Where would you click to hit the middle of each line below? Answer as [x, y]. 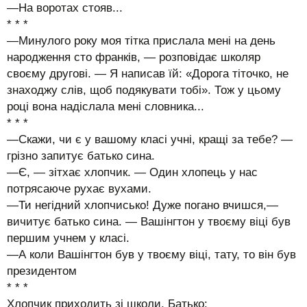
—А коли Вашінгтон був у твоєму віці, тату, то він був [151, 254]
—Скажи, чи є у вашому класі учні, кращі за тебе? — [150, 139]
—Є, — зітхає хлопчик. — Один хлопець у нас [132, 172]
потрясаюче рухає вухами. [79, 188]
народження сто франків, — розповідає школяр [134, 57]
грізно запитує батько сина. [81, 156]
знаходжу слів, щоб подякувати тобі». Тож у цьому [144, 90]
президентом [42, 271]
